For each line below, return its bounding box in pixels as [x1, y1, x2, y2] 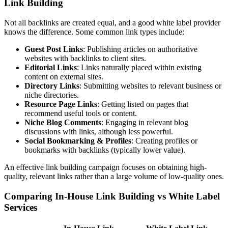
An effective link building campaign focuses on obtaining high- [4, 162, 207, 172]
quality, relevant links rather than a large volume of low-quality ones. [4, 172, 224, 181]
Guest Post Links [24, 44, 83, 53]
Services [4, 202, 37, 213]
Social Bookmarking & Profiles [24, 136, 131, 145]
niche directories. [24, 90, 79, 99]
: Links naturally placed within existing [77, 63, 202, 72]
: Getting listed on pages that [97, 99, 188, 108]
